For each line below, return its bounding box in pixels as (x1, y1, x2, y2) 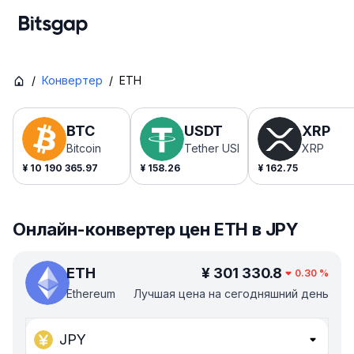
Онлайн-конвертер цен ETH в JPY (13, 219, 299, 239)
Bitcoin (66, 141, 101, 155)
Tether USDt (184, 141, 248, 155)
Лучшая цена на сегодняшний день (134, 287, 329, 300)
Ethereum (66, 287, 115, 300)
